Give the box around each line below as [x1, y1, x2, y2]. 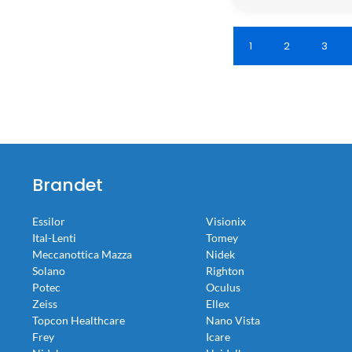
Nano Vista [205, 313, 260, 327]
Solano [32, 264, 65, 277]
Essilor [32, 214, 65, 228]
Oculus [205, 280, 240, 294]
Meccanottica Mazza [32, 247, 132, 261]
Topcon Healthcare [32, 313, 125, 327]
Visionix [205, 214, 246, 228]
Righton [205, 264, 244, 277]
